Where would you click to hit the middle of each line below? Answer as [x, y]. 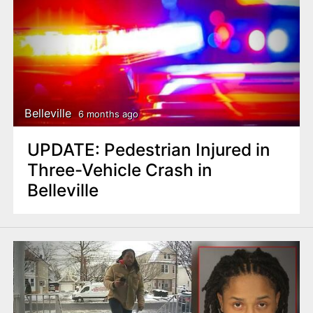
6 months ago [108, 114]
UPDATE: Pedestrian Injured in [148, 149]
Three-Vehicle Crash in [120, 169]
